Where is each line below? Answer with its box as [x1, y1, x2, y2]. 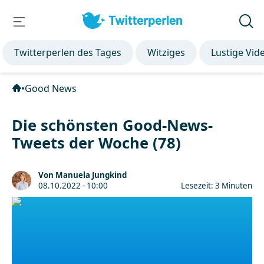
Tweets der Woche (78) [12, 133, 181, 153]
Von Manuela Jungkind [38, 170, 127, 180]
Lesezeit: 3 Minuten [181, 180, 252, 191]
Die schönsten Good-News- [12, 115, 213, 136]
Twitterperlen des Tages [14, 46, 122, 59]
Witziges [147, 46, 186, 59]
